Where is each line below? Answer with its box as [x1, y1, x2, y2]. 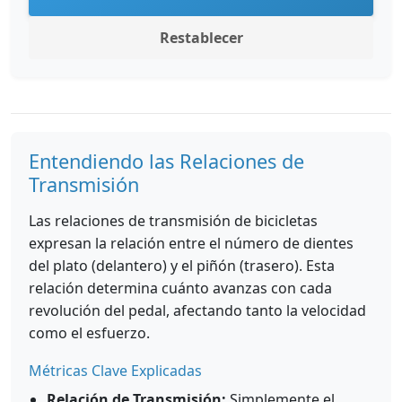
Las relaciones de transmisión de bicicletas [29, 211, 318, 231]
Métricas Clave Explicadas [29, 361, 202, 380]
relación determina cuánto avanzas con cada [29, 278, 332, 298]
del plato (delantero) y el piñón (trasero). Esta [29, 256, 335, 275]
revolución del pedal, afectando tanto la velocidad [29, 301, 366, 320]
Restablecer [159, 28, 243, 48]
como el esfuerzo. [29, 323, 150, 343]
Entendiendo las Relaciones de [29, 148, 304, 174]
